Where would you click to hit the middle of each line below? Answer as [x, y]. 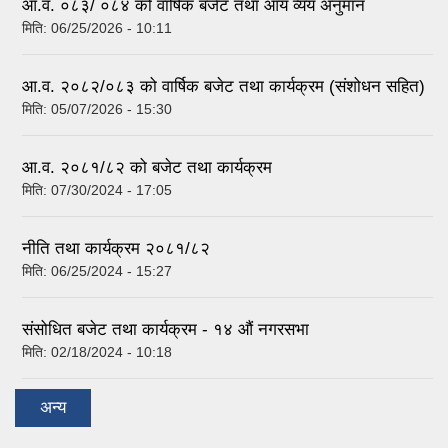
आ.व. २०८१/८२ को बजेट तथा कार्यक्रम [147, 167]
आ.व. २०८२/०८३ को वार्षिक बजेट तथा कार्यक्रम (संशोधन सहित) [223, 86]
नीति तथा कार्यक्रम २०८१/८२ [116, 248]
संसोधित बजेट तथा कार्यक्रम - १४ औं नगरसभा [165, 329]
